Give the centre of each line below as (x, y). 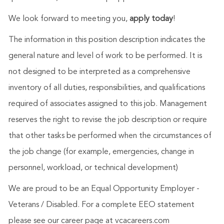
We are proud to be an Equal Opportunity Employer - (104, 189)
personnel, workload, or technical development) (93, 168)
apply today (151, 19)
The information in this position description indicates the (107, 40)
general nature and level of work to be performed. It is (105, 56)
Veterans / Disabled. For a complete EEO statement (101, 205)
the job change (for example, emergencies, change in (101, 152)
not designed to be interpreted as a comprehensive (99, 72)
